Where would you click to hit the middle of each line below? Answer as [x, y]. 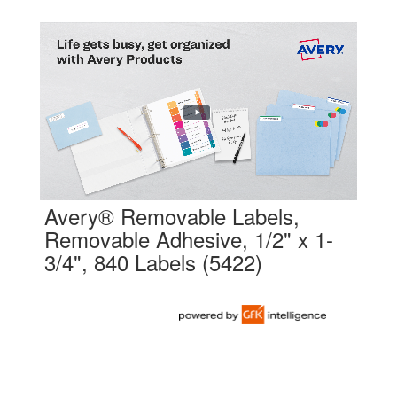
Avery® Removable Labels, [172, 216]
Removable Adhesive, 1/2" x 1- [189, 239]
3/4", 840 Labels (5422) [153, 262]
